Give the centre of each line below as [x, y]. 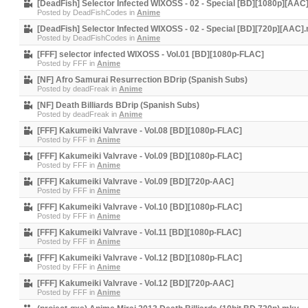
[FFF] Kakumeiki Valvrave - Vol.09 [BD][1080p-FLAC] [140, 156]
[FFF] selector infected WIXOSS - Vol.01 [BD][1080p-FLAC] [151, 54]
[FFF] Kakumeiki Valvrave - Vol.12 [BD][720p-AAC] [135, 283]
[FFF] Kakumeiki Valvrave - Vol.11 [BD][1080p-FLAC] [139, 232]
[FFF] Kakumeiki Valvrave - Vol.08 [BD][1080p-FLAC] [140, 131]
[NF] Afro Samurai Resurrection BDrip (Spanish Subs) [142, 80]
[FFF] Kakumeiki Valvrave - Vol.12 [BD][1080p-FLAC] [140, 258]
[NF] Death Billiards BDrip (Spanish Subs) [118, 105]
